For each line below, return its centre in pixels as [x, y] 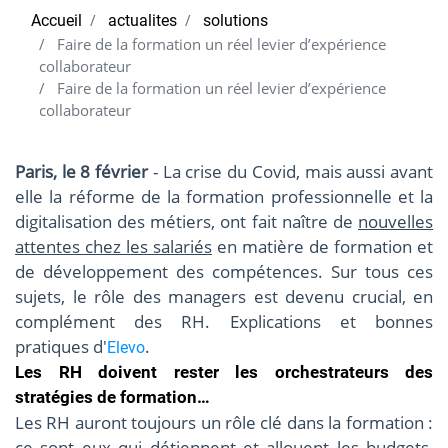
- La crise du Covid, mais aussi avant [291, 172]
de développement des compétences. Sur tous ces [224, 272]
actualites [142, 21]
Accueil [56, 21]
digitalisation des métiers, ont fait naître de [186, 222]
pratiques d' [61, 347]
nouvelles [395, 222]
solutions [235, 21]
